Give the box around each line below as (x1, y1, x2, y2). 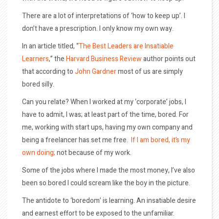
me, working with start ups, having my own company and (22, 122, 193, 132)
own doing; (22, 147, 57, 158)
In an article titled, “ (22, 41, 79, 51)
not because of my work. (57, 147, 131, 158)
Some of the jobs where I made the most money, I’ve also (22, 165, 195, 175)
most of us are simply (116, 66, 183, 77)
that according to (22, 66, 75, 77)
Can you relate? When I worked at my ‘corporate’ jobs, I (22, 96, 186, 107)
